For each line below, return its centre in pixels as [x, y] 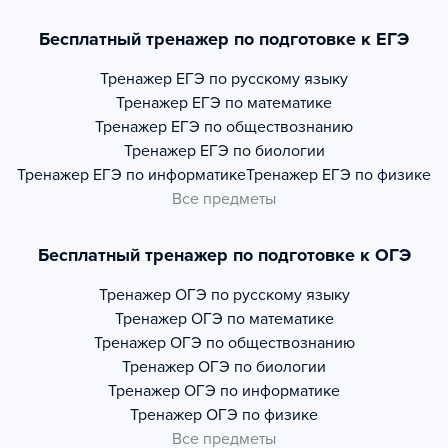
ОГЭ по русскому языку [262, 295]
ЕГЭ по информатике [169, 175]
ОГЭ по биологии [262, 367]
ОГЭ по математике [262, 319]
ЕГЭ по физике [376, 175]
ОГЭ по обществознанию [262, 343]
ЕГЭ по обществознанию [262, 127]
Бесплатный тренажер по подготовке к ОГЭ [224, 255]
